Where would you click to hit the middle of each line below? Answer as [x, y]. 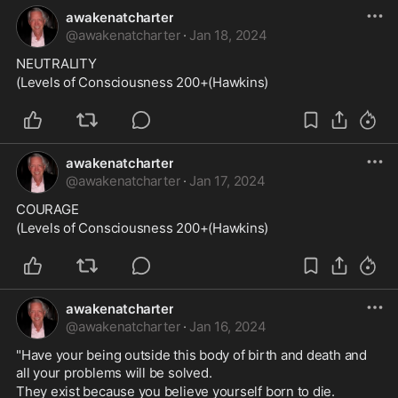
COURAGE [48, 209]
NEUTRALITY [56, 64]
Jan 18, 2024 [228, 35]
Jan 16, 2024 [228, 326]
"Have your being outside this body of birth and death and [191, 355]
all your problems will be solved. [116, 373]
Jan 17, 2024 [227, 181]
